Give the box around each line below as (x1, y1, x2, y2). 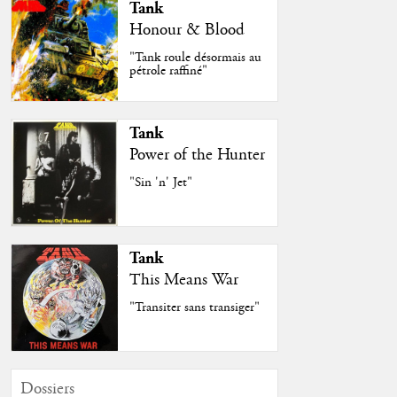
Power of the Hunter (129, 144, 266, 166)
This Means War (129, 269, 239, 291)
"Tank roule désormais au (129, 49, 262, 67)
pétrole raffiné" (129, 62, 208, 81)
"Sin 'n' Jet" (129, 174, 193, 192)
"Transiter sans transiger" (129, 299, 261, 317)
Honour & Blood (129, 19, 245, 41)
